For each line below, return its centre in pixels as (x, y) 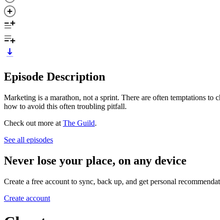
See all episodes (28, 139)
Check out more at (33, 123)
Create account (27, 198)
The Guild (79, 123)
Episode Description (55, 76)
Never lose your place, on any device (95, 160)
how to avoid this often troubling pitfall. (65, 106)
